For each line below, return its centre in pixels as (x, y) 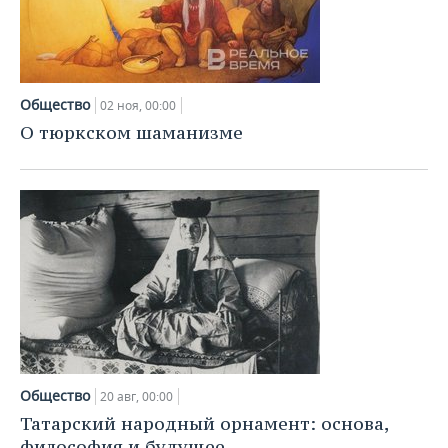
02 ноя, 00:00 (138, 105)
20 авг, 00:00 (136, 396)
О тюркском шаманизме (131, 132)
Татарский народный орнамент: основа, (204, 423)
